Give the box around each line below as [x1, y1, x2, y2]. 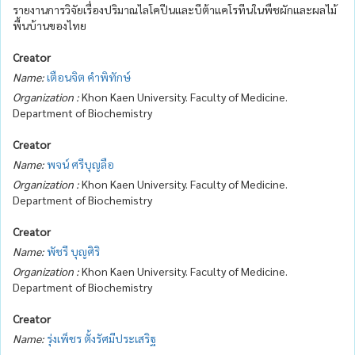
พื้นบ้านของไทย [13, 17, 86, 32]
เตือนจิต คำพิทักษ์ [47, 69, 131, 84]
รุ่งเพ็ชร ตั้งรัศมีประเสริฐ [47, 330, 156, 345]
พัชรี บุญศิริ [47, 243, 100, 258]
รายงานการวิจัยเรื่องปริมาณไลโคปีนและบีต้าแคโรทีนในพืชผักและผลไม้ [13, 2, 337, 17]
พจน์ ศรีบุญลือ [47, 156, 114, 171]
